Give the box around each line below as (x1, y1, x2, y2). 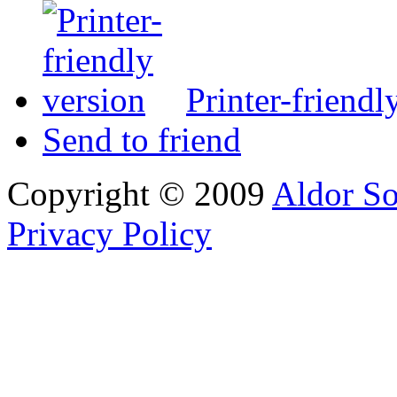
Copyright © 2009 (7, 175, 272, 214)
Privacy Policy (7, 214, 212, 253)
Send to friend (43, 121, 241, 160)
